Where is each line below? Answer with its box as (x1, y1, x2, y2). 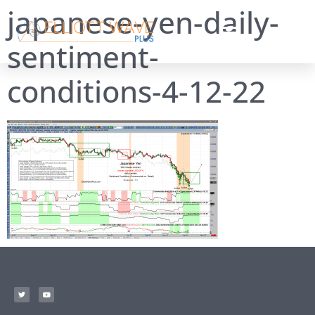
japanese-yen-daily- (7, 3, 279, 42)
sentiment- (7, 37, 159, 77)
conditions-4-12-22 (7, 72, 266, 111)
